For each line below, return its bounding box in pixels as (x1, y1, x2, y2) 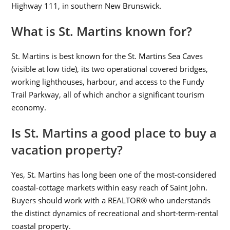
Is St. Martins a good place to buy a (11, 124, 217, 141)
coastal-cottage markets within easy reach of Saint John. (11, 182, 208, 193)
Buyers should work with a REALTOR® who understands (11, 195, 211, 205)
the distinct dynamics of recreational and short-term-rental (11, 207, 219, 218)
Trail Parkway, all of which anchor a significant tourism (11, 89, 205, 100)
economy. (11, 102, 47, 112)
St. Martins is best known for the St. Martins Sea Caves (11, 50, 203, 61)
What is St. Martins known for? (11, 22, 193, 40)
